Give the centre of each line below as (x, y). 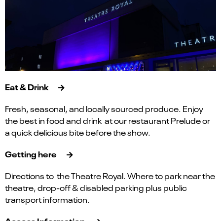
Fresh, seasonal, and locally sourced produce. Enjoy (104, 109)
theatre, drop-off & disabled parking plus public (96, 188)
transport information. (47, 200)
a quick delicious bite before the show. (78, 132)
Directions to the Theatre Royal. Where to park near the (110, 176)
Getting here (31, 154)
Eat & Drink (27, 87)
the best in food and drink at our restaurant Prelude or (108, 121)
